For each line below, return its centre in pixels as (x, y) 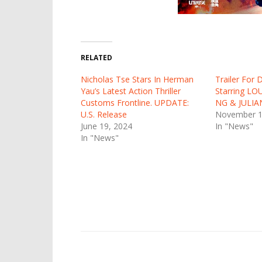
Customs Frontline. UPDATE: (135, 102)
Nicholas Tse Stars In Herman (137, 79)
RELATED (96, 57)
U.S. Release (104, 114)
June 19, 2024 (106, 126)
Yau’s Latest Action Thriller (131, 91)
